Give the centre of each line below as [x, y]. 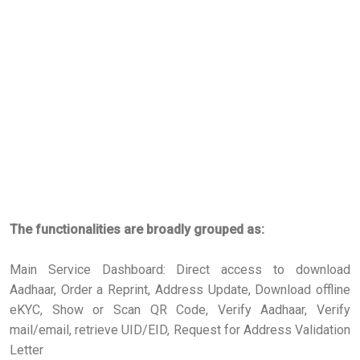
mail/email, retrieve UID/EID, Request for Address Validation [180, 329]
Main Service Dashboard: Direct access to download [180, 269]
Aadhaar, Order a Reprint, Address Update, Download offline [180, 289]
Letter [27, 350]
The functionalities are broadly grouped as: [137, 229]
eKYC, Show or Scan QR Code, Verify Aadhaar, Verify [180, 309]
